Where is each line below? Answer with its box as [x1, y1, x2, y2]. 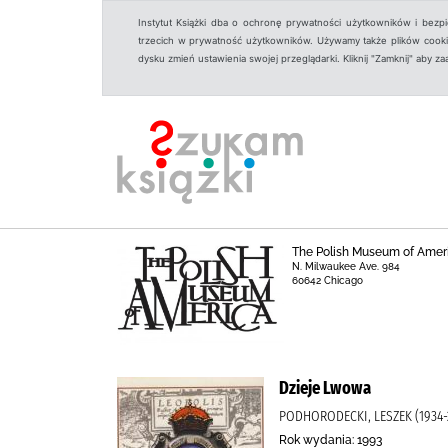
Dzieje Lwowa [279, 377, 371, 399]
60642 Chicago [291, 275, 363, 286]
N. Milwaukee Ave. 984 [291, 261, 400, 272]
